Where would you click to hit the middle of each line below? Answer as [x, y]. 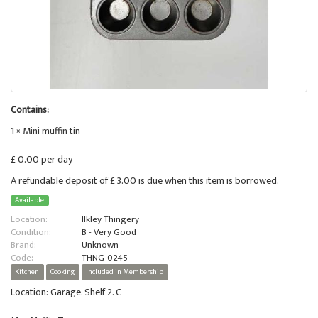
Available [30, 201]
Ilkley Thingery [110, 220]
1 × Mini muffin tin [45, 131]
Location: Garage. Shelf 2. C [66, 292]
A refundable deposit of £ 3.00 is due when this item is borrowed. [145, 181]
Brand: [23, 245]
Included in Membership [125, 272]
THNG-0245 [105, 258]
